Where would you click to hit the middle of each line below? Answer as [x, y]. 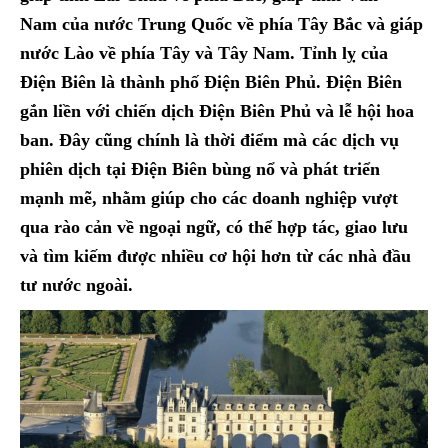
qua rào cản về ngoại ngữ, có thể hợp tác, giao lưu [214, 227]
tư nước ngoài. [76, 285]
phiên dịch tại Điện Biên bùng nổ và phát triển [200, 169]
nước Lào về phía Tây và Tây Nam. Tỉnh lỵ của [204, 53]
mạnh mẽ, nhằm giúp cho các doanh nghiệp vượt [209, 198]
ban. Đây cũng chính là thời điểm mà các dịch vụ [209, 140]
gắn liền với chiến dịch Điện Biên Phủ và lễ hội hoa [217, 111]
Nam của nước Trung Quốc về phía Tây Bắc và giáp [221, 24]
